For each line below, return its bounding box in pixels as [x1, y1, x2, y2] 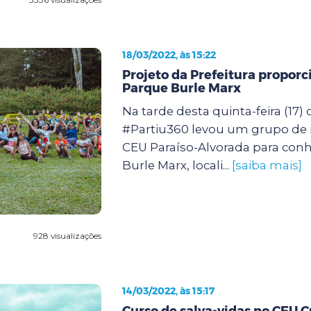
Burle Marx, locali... [121, 158, 232, 172]
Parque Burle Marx [121, 80, 241, 96]
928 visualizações [33, 230, 101, 241]
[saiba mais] [231, 158, 302, 172]
